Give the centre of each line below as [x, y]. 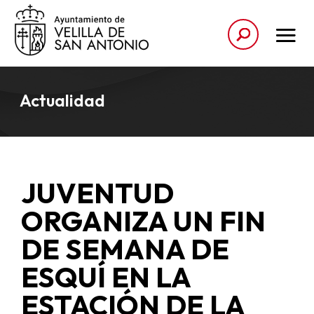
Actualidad [62, 100]
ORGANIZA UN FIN [143, 220]
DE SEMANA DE [125, 248]
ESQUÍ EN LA [105, 277]
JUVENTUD [97, 192]
